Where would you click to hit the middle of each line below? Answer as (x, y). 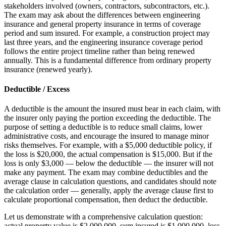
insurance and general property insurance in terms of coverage (102, 24)
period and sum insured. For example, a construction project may (107, 33)
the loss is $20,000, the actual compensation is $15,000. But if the (108, 154)
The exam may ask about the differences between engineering (102, 15)
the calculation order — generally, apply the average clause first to (109, 191)
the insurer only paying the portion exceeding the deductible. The (107, 118)
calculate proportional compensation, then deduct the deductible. (106, 200)
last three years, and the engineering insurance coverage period (103, 42)
